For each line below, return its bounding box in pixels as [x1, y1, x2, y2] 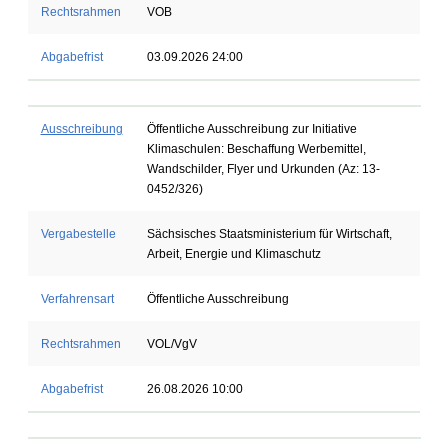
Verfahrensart [40, 292, 114, 306]
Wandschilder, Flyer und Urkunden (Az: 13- [146, 162, 380, 176]
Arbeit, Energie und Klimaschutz [146, 247, 321, 261]
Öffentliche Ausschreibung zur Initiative [146, 122, 357, 136]
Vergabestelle [40, 227, 116, 241]
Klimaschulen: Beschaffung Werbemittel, [146, 142, 366, 156]
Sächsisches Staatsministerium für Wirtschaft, [146, 227, 392, 241]
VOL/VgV [146, 337, 197, 351]
